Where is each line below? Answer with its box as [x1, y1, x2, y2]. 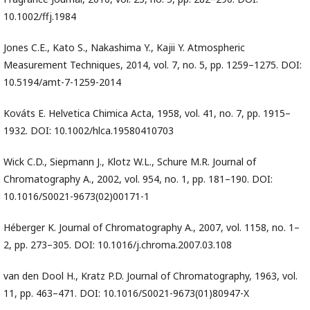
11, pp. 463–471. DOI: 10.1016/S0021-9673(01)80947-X [3, 286, 249, 300]
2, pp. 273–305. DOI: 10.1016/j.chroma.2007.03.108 [3, 238, 232, 252]
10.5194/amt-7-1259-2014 [3, 75, 121, 89]
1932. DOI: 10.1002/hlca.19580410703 [3, 124, 174, 138]
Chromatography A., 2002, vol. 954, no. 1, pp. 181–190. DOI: [3, 172, 273, 186]
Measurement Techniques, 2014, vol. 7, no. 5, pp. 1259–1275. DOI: [3, 58, 302, 72]
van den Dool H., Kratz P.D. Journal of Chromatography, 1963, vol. [3, 269, 298, 283]
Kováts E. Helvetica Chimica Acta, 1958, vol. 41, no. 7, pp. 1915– [3, 107, 291, 120]
